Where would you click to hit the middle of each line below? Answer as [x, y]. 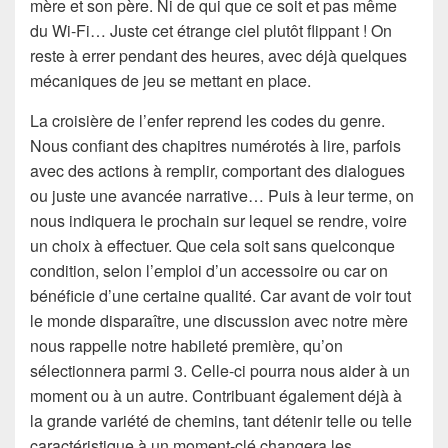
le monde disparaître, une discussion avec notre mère [219, 320]
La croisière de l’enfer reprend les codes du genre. [207, 120]
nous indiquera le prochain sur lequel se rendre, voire [218, 220]
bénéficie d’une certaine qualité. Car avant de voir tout [220, 295]
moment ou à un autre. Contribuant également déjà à [216, 395]
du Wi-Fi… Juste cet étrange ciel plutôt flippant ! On [211, 30]
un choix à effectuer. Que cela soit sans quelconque [212, 245]
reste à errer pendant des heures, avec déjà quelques [218, 55]
